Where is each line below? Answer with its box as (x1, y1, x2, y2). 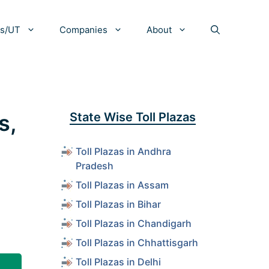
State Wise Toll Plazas (70, 110, 196, 124)
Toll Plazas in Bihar (76, 198, 161, 210)
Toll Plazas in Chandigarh (76, 217, 192, 229)
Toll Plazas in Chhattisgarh (76, 237, 198, 249)
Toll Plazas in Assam (76, 179, 169, 191)
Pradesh (76, 160, 113, 172)
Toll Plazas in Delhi (76, 256, 161, 268)
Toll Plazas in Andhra (76, 145, 171, 157)
